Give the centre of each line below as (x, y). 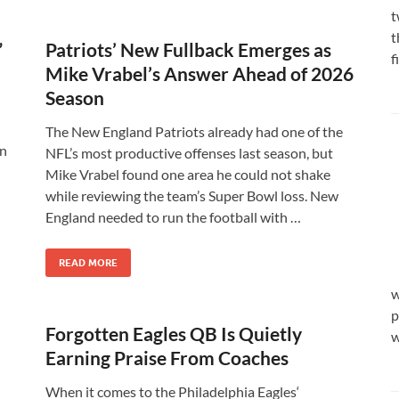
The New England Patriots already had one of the (194, 131)
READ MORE (88, 263)
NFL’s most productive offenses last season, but (189, 153)
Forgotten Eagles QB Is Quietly (174, 334)
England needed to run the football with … (173, 217)
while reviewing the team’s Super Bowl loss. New (192, 195)
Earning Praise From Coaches (167, 358)
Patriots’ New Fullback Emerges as (188, 49)
